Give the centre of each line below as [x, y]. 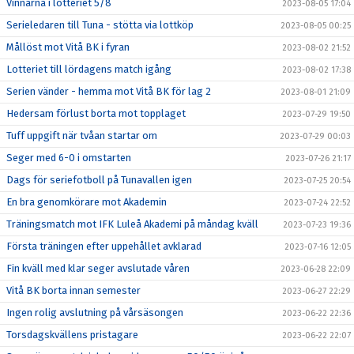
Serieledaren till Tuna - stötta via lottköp [100, 25]
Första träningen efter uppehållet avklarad [104, 246]
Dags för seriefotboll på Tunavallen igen [99, 180]
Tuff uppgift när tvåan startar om [82, 136]
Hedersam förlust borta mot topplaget [96, 113]
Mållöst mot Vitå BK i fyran [68, 47]
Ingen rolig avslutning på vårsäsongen [95, 313]
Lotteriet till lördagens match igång [89, 69]
